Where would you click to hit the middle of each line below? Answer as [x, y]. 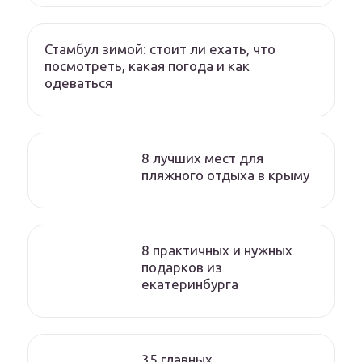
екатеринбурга [190, 284]
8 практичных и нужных [217, 250]
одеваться [78, 83]
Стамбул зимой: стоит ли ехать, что [160, 49]
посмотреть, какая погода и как [147, 66]
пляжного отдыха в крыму [225, 175]
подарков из [182, 267]
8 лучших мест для [202, 158]
